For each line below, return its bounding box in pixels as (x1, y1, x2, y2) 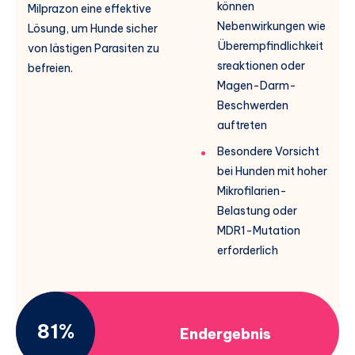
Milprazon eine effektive (28, 2, 151, 17)
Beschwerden (217, 98, 288, 113)
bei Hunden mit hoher (217, 164, 327, 179)
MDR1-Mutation (217, 223, 300, 239)
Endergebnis (179, 324, 271, 343)
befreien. (28, 61, 73, 76)
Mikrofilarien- (217, 184, 287, 199)
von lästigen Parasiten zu (28, 41, 159, 56)
